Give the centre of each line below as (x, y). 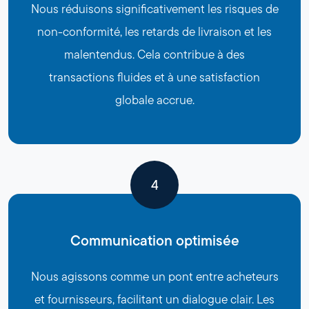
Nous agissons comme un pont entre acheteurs (154, 276)
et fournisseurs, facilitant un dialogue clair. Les (154, 299)
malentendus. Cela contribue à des (154, 54)
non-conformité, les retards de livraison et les (154, 31)
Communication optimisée (154, 240)
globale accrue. (154, 100)
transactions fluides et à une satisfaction (154, 77)
